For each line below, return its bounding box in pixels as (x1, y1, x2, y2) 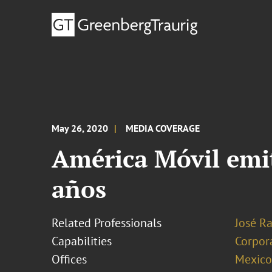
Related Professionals (52, 215, 162, 231)
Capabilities (52, 233, 112, 249)
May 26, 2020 (52, 122, 109, 134)
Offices (52, 251, 87, 267)
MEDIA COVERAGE (126, 122, 200, 134)
